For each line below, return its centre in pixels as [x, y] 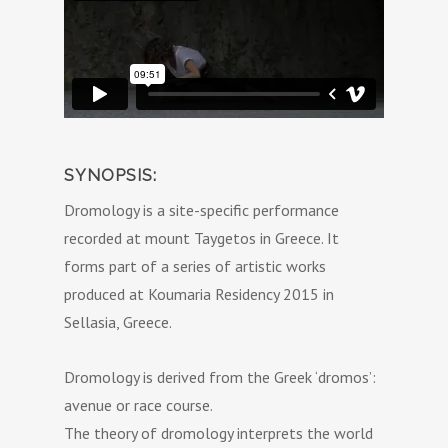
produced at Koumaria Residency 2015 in [199, 293]
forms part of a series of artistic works [195, 265]
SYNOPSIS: [111, 175]
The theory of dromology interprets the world [219, 432]
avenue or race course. [139, 404]
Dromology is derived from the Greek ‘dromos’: [220, 376]
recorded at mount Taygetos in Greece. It [202, 237]
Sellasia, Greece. [118, 321]
